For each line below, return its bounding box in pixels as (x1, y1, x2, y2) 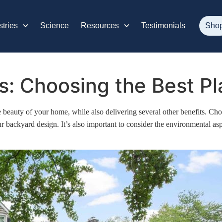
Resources (80, 21, 119, 30)
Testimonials (141, 21, 186, 30)
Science (40, 21, 69, 30)
